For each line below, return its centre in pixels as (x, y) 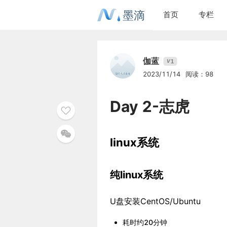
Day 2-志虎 (150, 106)
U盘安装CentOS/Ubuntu (155, 201)
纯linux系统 (137, 175)
